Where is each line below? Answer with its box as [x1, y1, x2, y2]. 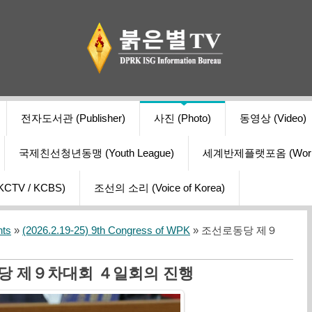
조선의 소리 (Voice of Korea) [94, 182, 225, 194]
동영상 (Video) [240, 113, 306, 125]
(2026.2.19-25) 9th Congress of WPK [22, 225, 190, 237]
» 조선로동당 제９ [190, 225, 277, 237]
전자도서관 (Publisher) [21, 113, 125, 125]
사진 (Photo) [154, 113, 211, 125]
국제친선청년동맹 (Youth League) [19, 148, 174, 159]
